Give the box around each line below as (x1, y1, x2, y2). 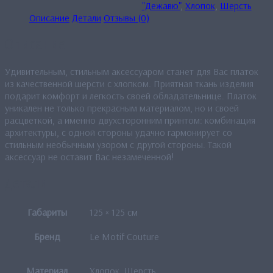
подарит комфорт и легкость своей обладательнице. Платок (5, 89, 257, 102)
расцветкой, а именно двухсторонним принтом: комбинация (5, 113, 255, 126)
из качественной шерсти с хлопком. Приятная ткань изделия (5, 77, 253, 90)
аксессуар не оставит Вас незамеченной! (5, 150, 174, 163)
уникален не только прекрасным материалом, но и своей (5, 101, 239, 114)
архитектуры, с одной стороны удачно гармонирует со (5, 126, 232, 138)
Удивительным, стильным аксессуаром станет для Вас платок (5, 65, 258, 77)
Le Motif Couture (90, 230, 159, 243)
